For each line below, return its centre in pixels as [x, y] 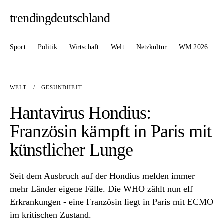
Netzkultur [152, 47]
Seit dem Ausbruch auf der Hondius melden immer [102, 176]
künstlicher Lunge [72, 150]
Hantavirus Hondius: [81, 113]
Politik [47, 47]
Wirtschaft [84, 47]
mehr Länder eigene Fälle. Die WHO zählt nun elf [101, 189]
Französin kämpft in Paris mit [111, 132]
